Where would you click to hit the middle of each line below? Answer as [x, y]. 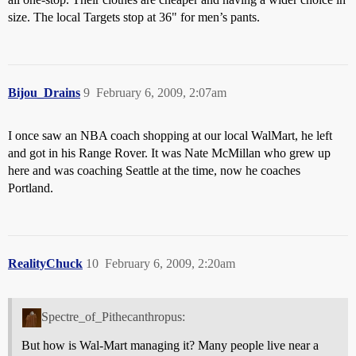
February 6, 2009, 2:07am [161, 93]
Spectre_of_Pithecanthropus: [113, 317]
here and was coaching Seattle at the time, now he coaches [154, 171]
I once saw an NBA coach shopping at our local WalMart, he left [170, 136]
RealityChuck [45, 264]
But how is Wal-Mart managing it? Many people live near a [170, 346]
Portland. [31, 188]
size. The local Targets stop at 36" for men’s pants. [134, 17]
